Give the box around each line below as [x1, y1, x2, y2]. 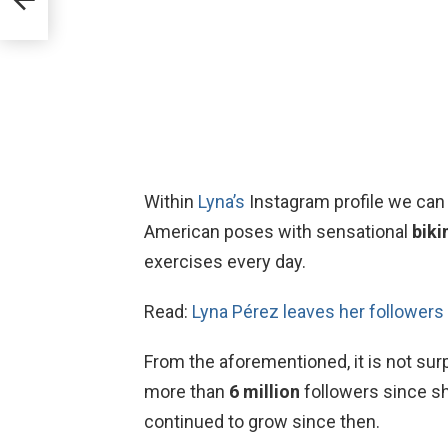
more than [144, 380, 229, 402]
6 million [229, 380, 300, 402]
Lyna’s [198, 190, 245, 212]
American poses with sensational [144, 220, 412, 242]
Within [144, 190, 198, 212]
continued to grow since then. [144, 410, 380, 432]
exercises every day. [144, 250, 306, 272]
